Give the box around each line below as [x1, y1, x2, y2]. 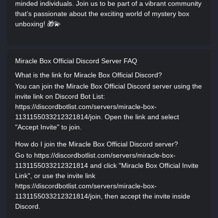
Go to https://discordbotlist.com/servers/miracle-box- [15, 151, 176, 159]
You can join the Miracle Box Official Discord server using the [15, 82, 202, 90]
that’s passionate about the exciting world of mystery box [15, 10, 189, 18]
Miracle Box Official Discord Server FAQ [15, 57, 137, 65]
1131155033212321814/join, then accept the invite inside [15, 192, 190, 200]
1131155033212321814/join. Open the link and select [15, 113, 179, 121]
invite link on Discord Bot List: [15, 92, 105, 100]
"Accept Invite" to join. [15, 123, 82, 131]
